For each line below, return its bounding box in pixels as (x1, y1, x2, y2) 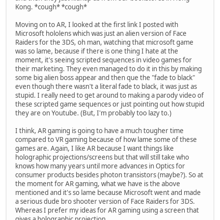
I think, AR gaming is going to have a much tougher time (15, 126, 184, 136)
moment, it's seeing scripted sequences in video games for (15, 55, 192, 65)
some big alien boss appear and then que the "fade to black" (15, 73, 195, 82)
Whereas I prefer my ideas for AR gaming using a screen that (15, 206, 199, 215)
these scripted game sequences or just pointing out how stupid (15, 100, 204, 109)
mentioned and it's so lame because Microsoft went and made (15, 188, 201, 197)
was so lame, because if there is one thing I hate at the (15, 47, 178, 56)
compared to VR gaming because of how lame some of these (15, 135, 197, 144)
